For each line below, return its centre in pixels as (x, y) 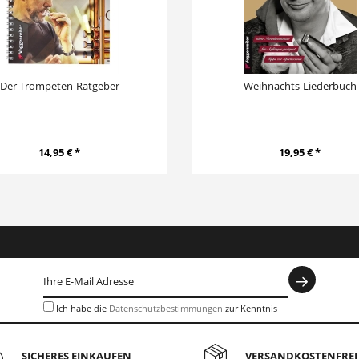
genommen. (68, 328)
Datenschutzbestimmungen (166, 308)
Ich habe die (83, 308)
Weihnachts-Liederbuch (300, 86)
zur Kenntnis (250, 308)
